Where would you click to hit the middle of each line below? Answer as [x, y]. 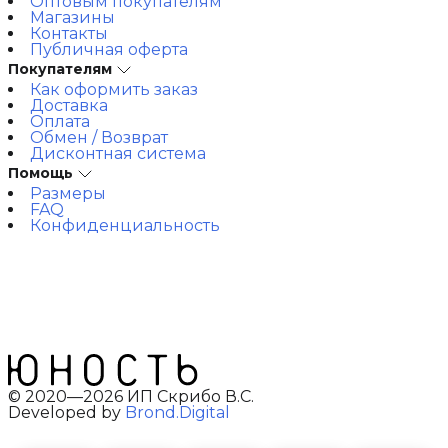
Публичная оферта [108, 49]
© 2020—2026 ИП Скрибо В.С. [130, 396]
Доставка [68, 105]
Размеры [67, 193]
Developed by [64, 412]
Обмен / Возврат [98, 137]
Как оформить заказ [113, 89]
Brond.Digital [177, 412]
